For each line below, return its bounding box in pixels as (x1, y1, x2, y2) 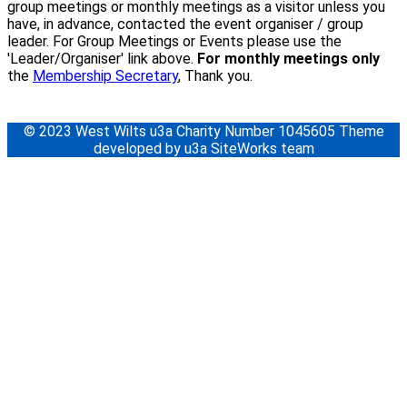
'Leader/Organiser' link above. (7, 50, 197, 68)
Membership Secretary (33, 67, 178, 85)
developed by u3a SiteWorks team (93, 140, 314, 158)
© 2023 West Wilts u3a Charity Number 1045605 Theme (23, 123, 384, 141)
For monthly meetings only (197, 50, 380, 68)
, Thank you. (178, 67, 253, 85)
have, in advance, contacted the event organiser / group (7, 15, 363, 34)
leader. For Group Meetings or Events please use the (7, 33, 342, 51)
